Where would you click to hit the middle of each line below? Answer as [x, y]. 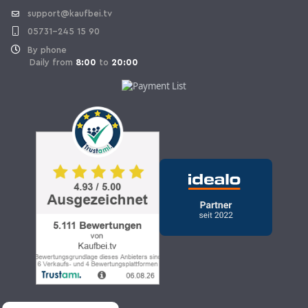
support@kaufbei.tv [70, 13]
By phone [47, 49]
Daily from [43, 62]
